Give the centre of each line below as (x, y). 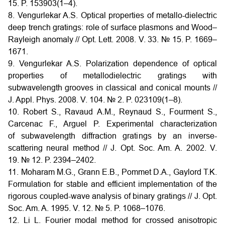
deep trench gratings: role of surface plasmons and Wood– (113, 27)
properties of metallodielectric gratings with (113, 76)
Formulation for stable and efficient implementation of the (113, 184)
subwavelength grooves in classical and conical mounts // (113, 88)
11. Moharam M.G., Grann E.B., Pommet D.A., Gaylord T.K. (113, 172)
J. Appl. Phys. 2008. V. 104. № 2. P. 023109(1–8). (95, 100)
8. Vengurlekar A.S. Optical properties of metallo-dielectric (113, 15)
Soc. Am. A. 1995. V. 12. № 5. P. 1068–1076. (87, 208)
